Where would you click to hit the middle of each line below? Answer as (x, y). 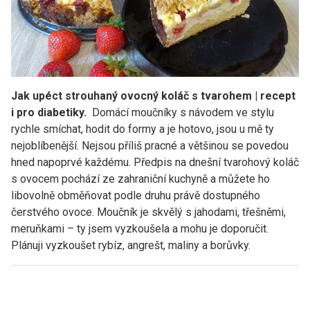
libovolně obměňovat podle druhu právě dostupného (136, 195)
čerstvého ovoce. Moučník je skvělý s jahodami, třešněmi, (148, 212)
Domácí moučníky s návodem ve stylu (182, 112)
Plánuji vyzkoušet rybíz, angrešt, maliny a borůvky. (131, 245)
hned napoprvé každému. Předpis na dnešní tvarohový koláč (155, 162)
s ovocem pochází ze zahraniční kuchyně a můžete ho (140, 179)
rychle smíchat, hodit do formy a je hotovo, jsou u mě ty (143, 129)
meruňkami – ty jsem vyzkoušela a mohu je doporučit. (140, 228)
